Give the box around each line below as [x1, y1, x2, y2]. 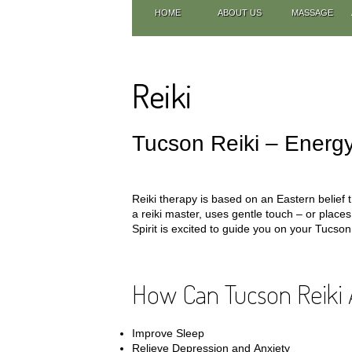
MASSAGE [291, 8, 333, 17]
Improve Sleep [132, 327, 204, 339]
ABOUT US [218, 8, 262, 17]
